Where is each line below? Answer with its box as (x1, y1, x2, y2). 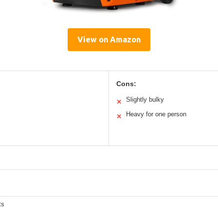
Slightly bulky (126, 95, 164, 103)
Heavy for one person (126, 110, 186, 118)
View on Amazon (77, 35, 141, 44)
